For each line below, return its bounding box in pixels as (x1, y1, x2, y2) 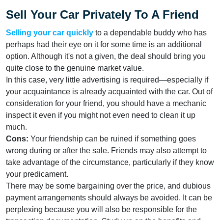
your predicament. (6, 169, 70, 178)
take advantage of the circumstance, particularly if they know (6, 158, 214, 166)
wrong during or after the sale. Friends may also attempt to (6, 146, 207, 155)
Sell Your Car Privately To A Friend (6, 7, 199, 21)
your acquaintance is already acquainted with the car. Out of (6, 87, 213, 96)
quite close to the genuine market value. (6, 63, 146, 72)
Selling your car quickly (6, 28, 93, 37)
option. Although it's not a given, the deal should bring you (6, 52, 206, 60)
